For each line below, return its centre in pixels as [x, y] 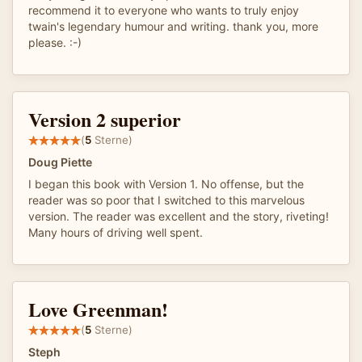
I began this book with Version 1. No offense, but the [166, 183]
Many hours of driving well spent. [116, 232]
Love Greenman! [98, 309]
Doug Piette [60, 162]
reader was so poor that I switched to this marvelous [166, 200]
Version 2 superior [105, 119]
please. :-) [55, 42]
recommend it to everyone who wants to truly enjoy [164, 10]
